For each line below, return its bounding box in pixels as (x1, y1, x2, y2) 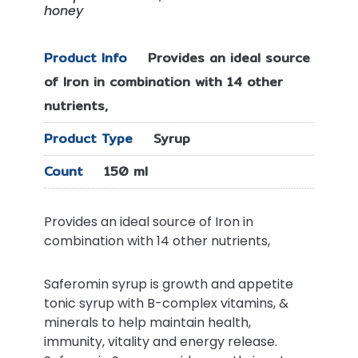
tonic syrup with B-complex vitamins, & (44, 294, 288, 312)
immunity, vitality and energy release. (44, 332, 277, 351)
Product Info (44, 48, 132, 68)
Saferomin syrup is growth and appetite (44, 275, 293, 293)
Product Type (44, 129, 137, 149)
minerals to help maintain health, (44, 313, 251, 332)
